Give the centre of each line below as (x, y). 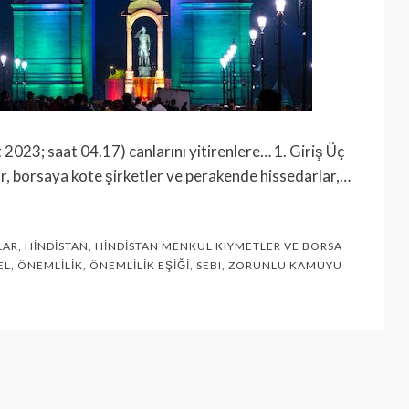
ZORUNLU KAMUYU (285, 265)
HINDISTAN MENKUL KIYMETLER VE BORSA (219, 246)
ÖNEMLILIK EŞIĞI (140, 265)
